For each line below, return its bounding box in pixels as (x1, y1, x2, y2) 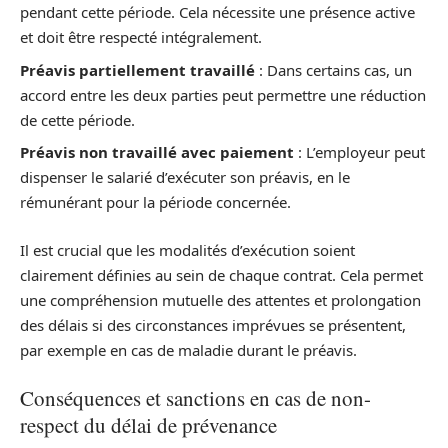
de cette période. (20, 109, 135, 130)
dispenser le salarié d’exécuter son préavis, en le (20, 167, 350, 187)
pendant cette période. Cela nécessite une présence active (20, 2, 415, 22)
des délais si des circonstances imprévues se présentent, (20, 314, 406, 335)
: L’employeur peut (294, 142, 425, 162)
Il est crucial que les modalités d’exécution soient (20, 239, 355, 260)
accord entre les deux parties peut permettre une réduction (20, 84, 426, 105)
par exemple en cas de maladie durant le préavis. (20, 339, 357, 360)
